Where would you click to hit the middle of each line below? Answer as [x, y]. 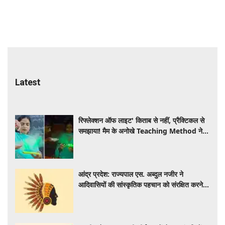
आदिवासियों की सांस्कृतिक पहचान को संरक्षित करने [141, 185]
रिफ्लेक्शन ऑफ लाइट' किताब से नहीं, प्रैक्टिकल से [142, 120]
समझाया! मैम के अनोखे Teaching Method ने [141, 131]
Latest [28, 82]
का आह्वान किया [98, 195]
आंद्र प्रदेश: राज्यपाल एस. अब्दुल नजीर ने [131, 174]
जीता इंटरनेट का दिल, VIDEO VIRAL [129, 141]
